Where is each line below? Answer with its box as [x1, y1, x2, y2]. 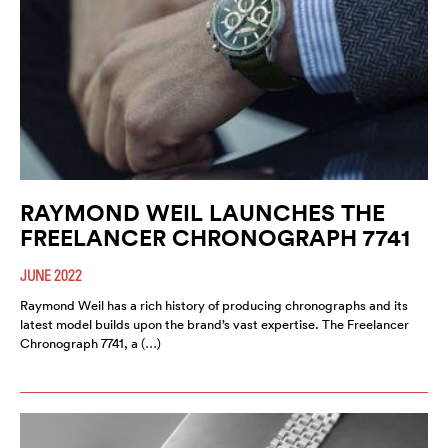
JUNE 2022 [20, 265, 82, 284]
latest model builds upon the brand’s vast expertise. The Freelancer [20, 315, 409, 333]
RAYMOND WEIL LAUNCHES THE [20, 197, 385, 227]
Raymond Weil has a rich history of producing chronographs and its [20, 296, 408, 314]
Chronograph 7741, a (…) [20, 334, 161, 352]
